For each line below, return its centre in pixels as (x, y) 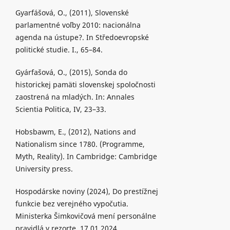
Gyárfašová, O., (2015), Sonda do (71, 72)
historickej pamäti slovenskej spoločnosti (85, 85)
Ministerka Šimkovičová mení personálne (85, 216)
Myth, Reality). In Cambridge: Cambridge (86, 157)
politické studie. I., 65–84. (59, 50)
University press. (44, 169)
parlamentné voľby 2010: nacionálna (78, 25)
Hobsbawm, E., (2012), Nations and (75, 132)
